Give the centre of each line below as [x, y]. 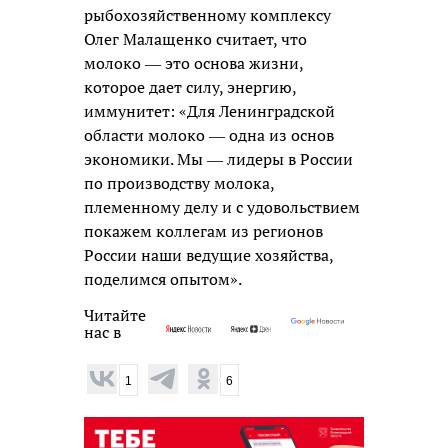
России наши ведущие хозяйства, [208, 254]
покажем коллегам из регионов [203, 230]
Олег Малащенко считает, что [195, 38]
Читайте [115, 314]
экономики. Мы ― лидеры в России [218, 158]
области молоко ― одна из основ [209, 134]
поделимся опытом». [163, 278]
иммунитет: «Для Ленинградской [209, 110]
